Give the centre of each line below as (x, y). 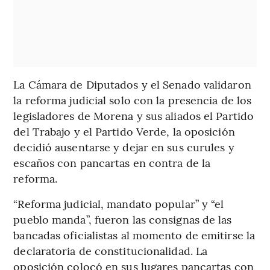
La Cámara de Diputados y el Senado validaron (132, 84)
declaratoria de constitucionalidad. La (111, 250)
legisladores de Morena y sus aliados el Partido (134, 115)
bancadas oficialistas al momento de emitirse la (134, 234)
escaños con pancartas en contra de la (112, 162)
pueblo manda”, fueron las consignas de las (123, 219)
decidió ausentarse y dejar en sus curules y (124, 146)
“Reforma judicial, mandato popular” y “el (119, 203)
